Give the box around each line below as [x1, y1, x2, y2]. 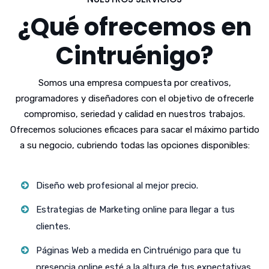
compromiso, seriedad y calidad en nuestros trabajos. [24, 109, 245, 119]
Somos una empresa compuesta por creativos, [38, 77, 231, 88]
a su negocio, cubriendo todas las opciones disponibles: [19, 140, 250, 151]
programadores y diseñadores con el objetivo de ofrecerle [15, 93, 254, 104]
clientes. [36, 221, 70, 232]
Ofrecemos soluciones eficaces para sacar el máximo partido [10, 124, 259, 135]
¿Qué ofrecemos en [17, 10, 252, 44]
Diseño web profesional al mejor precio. [36, 180, 198, 191]
